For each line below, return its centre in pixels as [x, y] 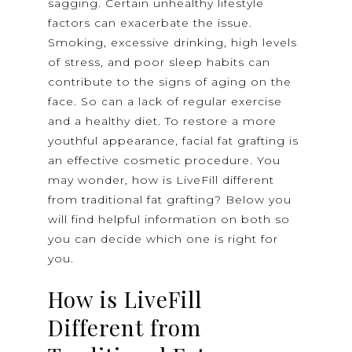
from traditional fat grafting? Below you [170, 200]
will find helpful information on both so [169, 220]
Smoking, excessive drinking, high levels [173, 43]
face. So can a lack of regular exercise [165, 102]
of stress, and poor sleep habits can [159, 62]
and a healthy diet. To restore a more [163, 121]
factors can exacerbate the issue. [150, 23]
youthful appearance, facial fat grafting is [174, 141]
